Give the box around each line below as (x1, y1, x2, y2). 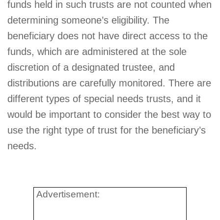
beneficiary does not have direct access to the (7, 30, 208, 42)
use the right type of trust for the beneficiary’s (7, 125, 206, 136)
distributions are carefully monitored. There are (7, 78, 211, 89)
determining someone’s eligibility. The (7, 15, 169, 26)
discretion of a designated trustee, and (7, 62, 175, 73)
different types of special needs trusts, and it (7, 93, 201, 105)
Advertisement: (36, 189, 100, 199)
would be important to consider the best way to (7, 109, 211, 120)
